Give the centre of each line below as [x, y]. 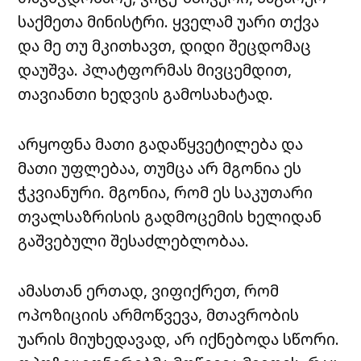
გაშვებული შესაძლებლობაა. [134, 241]
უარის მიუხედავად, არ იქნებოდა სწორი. [179, 339]
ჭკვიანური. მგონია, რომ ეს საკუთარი [166, 193]
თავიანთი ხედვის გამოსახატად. [146, 94]
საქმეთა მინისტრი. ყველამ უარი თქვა [169, 22]
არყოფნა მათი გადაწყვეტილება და [161, 144]
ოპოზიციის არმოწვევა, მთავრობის [159, 315]
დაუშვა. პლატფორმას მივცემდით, [155, 70]
